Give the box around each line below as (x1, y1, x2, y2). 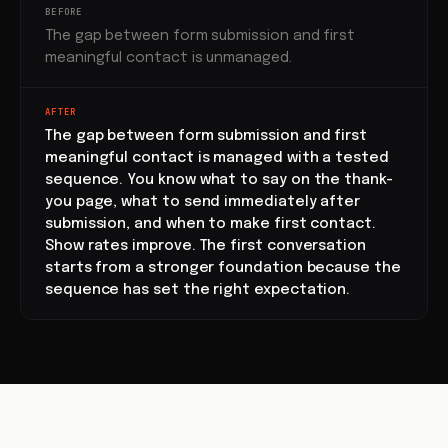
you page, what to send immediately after (45, 195, 361, 209)
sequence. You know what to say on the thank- (45, 173, 393, 187)
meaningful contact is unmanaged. (45, 51, 292, 65)
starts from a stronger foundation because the (45, 261, 401, 275)
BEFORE (45, 6, 83, 18)
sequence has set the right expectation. (45, 283, 351, 297)
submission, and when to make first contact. (45, 217, 376, 231)
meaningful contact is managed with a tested (45, 151, 389, 165)
